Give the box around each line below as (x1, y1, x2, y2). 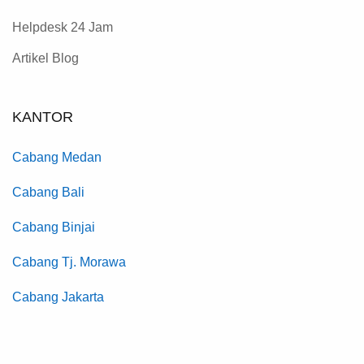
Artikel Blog (12, 51, 79, 66)
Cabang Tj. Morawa (12, 255, 126, 270)
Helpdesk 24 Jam (12, 20, 113, 35)
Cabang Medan (12, 150, 102, 165)
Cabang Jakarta (12, 290, 104, 305)
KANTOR (12, 109, 73, 126)
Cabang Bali (12, 185, 84, 200)
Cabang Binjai (12, 220, 95, 235)
